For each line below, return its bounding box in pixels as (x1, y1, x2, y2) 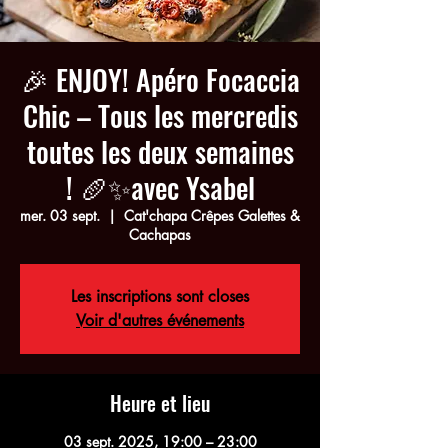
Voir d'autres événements (76, 310, 244, 331)
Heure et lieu (110, 388, 210, 418)
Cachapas (129, 225, 191, 244)
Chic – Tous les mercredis (22, 95, 298, 136)
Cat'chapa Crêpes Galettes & (124, 206, 300, 225)
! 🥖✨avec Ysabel (65, 167, 255, 208)
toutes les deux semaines (26, 131, 294, 172)
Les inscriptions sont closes (71, 286, 249, 307)
